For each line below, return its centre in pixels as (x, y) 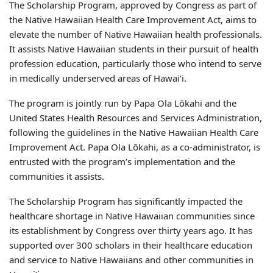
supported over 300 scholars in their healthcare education (131, 245)
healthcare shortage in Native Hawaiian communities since (132, 216)
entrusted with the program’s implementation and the (122, 162)
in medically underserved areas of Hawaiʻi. (98, 78)
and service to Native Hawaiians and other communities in (131, 260)
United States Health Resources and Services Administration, (136, 118)
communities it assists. (57, 176)
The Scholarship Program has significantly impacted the (126, 201)
